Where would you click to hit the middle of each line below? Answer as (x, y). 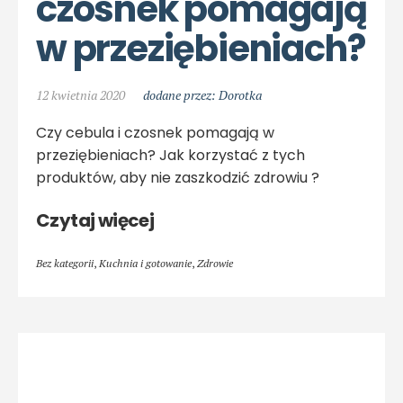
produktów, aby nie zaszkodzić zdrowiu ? (178, 178)
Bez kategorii (65, 264)
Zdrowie (215, 264)
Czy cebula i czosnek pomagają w (155, 133)
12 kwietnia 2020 (81, 95)
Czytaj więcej (95, 221)
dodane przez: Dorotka (202, 95)
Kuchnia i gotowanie (145, 264)
